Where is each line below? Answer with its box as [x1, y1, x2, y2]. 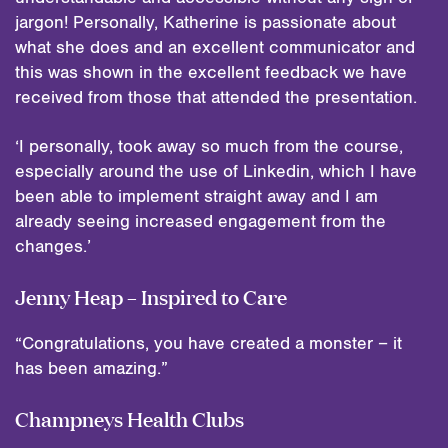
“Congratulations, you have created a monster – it [15, 334, 402, 353]
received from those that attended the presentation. [15, 88, 417, 107]
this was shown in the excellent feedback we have [15, 63, 407, 82]
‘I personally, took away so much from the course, [15, 137, 403, 156]
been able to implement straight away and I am [15, 187, 378, 206]
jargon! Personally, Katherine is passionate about [15, 13, 396, 32]
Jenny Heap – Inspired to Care [15, 280, 287, 310]
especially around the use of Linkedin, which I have [15, 162, 417, 181]
